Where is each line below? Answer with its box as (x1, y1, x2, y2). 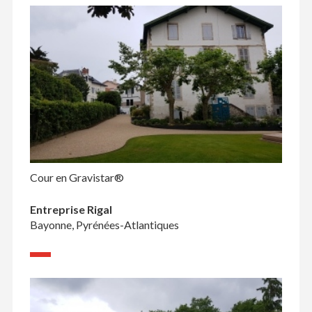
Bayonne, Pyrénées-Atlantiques (29, 218, 179, 232)
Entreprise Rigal (29, 203, 112, 217)
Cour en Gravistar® (29, 171, 124, 185)
